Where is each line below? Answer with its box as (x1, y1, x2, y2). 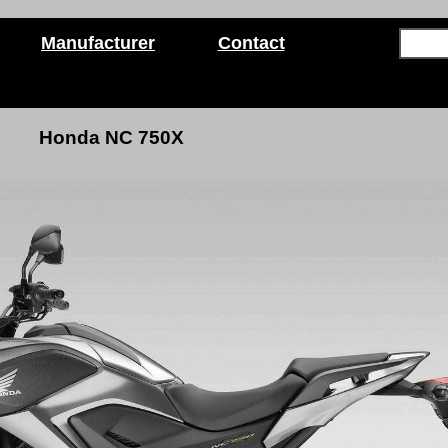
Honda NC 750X (38, 127, 184, 148)
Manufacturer (41, 33, 155, 53)
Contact (217, 33, 285, 53)
